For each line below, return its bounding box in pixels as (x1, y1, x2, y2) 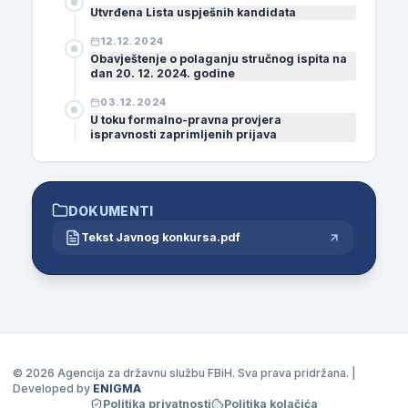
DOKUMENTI (67, 202, 154, 219)
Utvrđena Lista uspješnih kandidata (90, 5, 296, 19)
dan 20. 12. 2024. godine (90, 66, 235, 80)
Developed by (13, 382, 93, 395)
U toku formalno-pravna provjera (90, 112, 281, 127)
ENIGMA (93, 382, 141, 395)
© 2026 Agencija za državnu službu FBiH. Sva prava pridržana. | (13, 366, 356, 380)
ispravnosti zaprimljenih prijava (90, 127, 277, 141)
